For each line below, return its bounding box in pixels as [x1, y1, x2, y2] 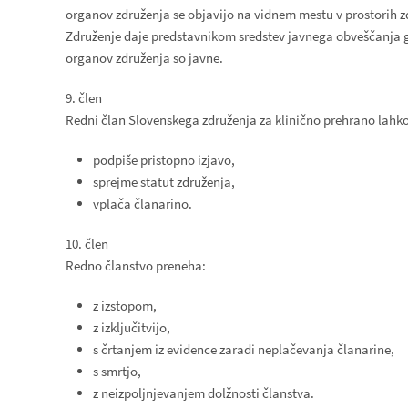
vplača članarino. [93, 195, 192, 212]
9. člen [66, 89, 102, 107]
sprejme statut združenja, [93, 173, 235, 190]
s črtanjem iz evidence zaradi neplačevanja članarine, [93, 341, 394, 358]
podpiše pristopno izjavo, [93, 151, 235, 168]
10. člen [66, 235, 108, 252]
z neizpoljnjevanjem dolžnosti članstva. [93, 384, 314, 402]
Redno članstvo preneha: [66, 257, 206, 274]
